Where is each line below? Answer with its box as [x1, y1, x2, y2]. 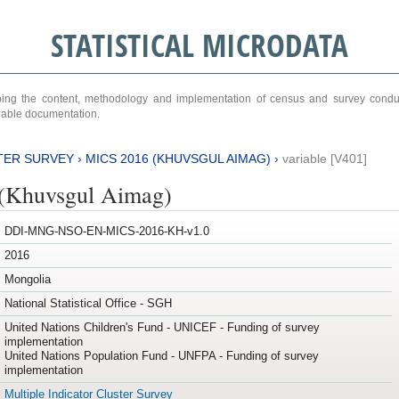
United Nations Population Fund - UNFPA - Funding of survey [4, 349, 319, 363]
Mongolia [4, 273, 51, 287]
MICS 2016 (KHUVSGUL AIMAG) [85, 151, 271, 166]
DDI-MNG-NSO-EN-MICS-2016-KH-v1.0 [4, 224, 209, 239]
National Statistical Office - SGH [4, 297, 172, 311]
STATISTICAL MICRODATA [50, 24, 348, 66]
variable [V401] [281, 151, 367, 166]
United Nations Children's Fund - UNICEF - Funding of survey [4, 321, 320, 335]
